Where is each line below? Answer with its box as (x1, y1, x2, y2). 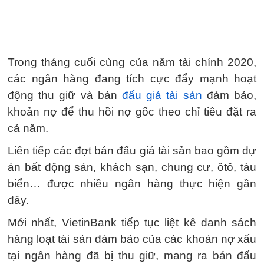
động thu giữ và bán (8, 89, 122, 101)
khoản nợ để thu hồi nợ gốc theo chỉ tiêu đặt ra (8, 105, 256, 118)
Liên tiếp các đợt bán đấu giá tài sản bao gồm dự (8, 144, 256, 157)
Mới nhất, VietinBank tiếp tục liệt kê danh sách (8, 216, 256, 229)
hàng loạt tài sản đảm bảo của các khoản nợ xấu (8, 233, 256, 245)
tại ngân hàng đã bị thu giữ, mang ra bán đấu (8, 249, 256, 262)
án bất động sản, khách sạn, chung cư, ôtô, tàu (8, 161, 256, 173)
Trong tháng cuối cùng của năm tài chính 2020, (8, 56, 256, 68)
